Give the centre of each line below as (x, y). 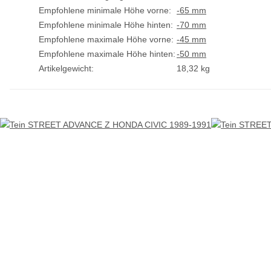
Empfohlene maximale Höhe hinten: (107, 54)
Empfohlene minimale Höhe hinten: (106, 25)
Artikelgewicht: (66, 69)
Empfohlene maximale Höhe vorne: (106, 40)
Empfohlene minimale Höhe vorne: (105, 11)
